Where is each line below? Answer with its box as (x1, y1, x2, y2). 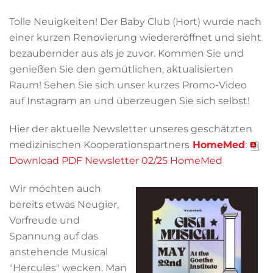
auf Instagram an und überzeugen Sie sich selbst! (9, 94, 250, 107)
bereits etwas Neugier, (9, 198, 119, 210)
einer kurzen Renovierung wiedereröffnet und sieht (9, 31, 261, 43)
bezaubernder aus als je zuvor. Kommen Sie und (9, 47, 244, 59)
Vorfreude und (9, 214, 80, 226)
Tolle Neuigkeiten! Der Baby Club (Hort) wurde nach (9, 15, 261, 27)
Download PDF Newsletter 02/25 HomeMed (9, 154, 222, 166)
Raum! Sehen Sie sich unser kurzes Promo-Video (9, 79, 247, 91)
